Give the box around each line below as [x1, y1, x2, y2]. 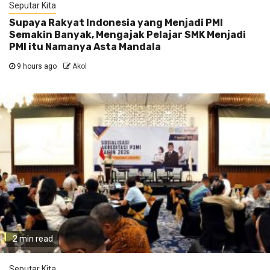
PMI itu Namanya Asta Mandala [9, 41, 161, 53]
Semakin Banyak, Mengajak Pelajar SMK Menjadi [9, 29, 246, 41]
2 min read [12, 234, 53, 245]
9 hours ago [15, 62, 58, 71]
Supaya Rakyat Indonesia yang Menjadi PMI [9, 17, 223, 29]
